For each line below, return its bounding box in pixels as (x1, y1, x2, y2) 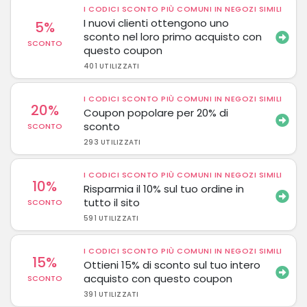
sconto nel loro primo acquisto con (84, 29, 262, 44)
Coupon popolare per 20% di (84, 106, 229, 120)
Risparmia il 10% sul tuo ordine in (84, 182, 245, 196)
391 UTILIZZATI (84, 289, 139, 299)
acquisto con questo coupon (84, 271, 233, 286)
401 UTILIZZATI (84, 61, 140, 71)
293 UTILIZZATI (84, 137, 141, 147)
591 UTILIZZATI (84, 213, 139, 223)
